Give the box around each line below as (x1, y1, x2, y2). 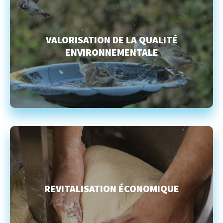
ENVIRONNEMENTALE (65, 45, 158, 58)
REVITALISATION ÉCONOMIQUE (44, 182, 179, 195)
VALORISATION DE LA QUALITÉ (45, 33, 178, 46)
